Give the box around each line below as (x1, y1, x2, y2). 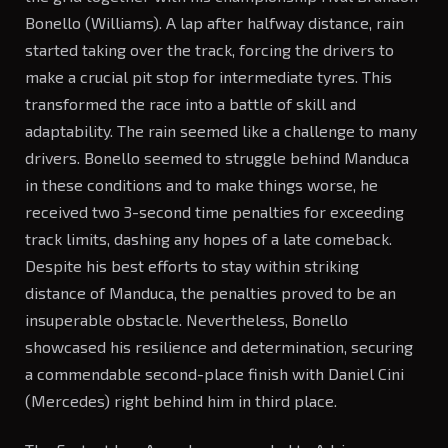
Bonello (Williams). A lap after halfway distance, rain (25, 12, 404, 32)
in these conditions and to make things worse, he (25, 174, 378, 194)
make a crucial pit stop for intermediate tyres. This (25, 66, 392, 86)
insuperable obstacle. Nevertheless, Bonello (25, 309, 348, 329)
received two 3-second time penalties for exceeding (25, 201, 404, 221)
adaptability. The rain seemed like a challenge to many (25, 120, 417, 140)
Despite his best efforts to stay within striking (25, 255, 359, 275)
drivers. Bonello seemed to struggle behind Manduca (25, 147, 409, 167)
